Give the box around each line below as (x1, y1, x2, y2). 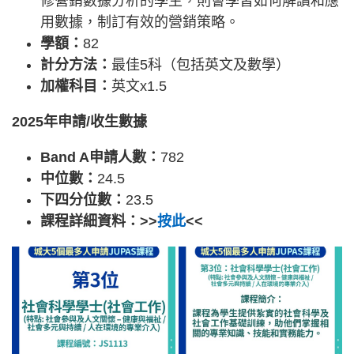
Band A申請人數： (40, 149, 160, 166)
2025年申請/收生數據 (12, 114, 147, 130)
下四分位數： (40, 192, 126, 209)
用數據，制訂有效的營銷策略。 (40, 14, 239, 31)
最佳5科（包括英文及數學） (111, 57, 290, 73)
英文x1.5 (111, 78, 167, 95)
